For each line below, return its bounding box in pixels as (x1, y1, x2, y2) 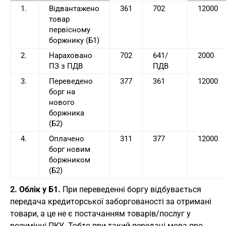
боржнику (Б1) (49, 36, 99, 45)
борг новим (49, 145, 90, 154)
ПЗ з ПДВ (49, 62, 83, 71)
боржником (49, 155, 90, 165)
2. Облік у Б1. (10, 185, 61, 195)
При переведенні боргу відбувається (61, 185, 201, 195)
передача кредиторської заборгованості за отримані (10, 197, 211, 207)
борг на (49, 87, 75, 97)
